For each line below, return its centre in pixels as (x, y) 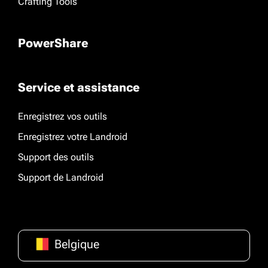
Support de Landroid (61, 177)
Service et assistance (79, 87)
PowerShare (53, 43)
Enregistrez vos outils (63, 116)
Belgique (77, 244)
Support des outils (56, 157)
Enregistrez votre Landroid (73, 137)
